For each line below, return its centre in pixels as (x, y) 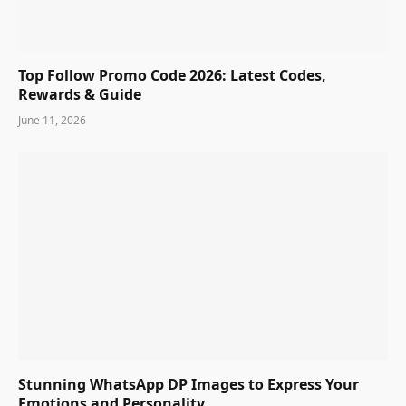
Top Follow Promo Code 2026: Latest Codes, (172, 76)
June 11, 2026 (52, 121)
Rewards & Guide (80, 95)
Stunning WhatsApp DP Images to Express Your (188, 384)
